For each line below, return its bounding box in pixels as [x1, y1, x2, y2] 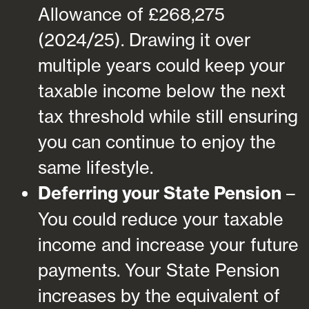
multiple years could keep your [38, 54, 286, 76]
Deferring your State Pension [38, 181, 281, 204]
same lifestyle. [38, 156, 153, 178]
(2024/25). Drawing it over [38, 28, 251, 50]
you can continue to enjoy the [38, 130, 276, 152]
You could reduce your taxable [38, 208, 283, 230]
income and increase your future [38, 233, 299, 255]
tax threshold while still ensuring [38, 105, 298, 127]
